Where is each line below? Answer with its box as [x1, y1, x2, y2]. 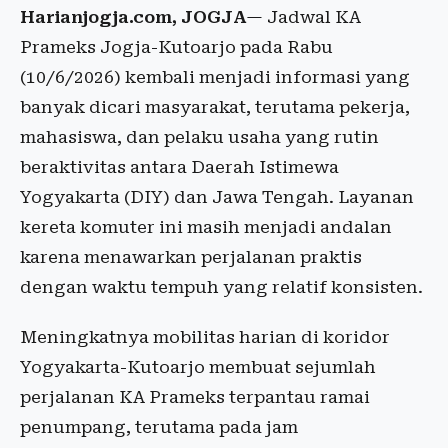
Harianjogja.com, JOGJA [20, 7, 246, 27]
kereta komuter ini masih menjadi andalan [20, 217, 392, 237]
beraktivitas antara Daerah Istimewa [20, 157, 339, 177]
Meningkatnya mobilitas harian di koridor [20, 327, 390, 347]
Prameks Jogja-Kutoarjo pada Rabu [20, 37, 333, 57]
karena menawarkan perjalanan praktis [20, 247, 362, 267]
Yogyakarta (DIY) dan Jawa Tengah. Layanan [20, 187, 414, 207]
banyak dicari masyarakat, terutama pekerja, [20, 97, 410, 117]
